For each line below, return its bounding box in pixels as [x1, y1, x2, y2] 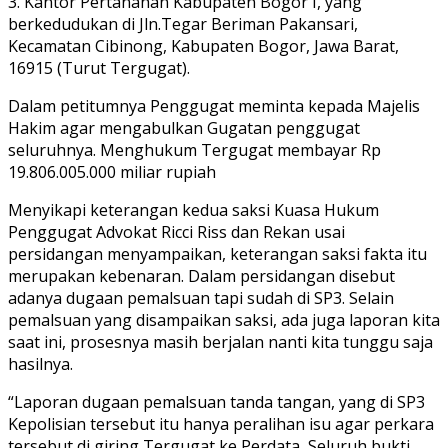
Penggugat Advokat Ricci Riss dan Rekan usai [8, 221, 345, 244]
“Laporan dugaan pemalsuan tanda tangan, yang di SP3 [8, 391, 425, 414]
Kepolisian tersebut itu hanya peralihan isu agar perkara [8, 413, 434, 436]
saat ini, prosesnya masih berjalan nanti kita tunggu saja [8, 331, 433, 354]
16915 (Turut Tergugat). [8, 57, 190, 80]
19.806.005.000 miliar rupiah [8, 161, 216, 184]
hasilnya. [8, 353, 73, 376]
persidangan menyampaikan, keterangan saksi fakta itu [8, 243, 427, 266]
